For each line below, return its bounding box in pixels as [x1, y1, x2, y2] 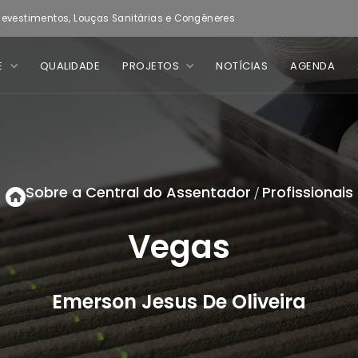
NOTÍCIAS [216, 58, 268, 74]
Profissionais [261, 182, 353, 202]
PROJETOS [122, 58, 179, 74]
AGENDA [290, 58, 335, 74]
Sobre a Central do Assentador [25, 182, 251, 202]
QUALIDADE [39, 58, 100, 74]
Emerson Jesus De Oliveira [52, 288, 306, 315]
